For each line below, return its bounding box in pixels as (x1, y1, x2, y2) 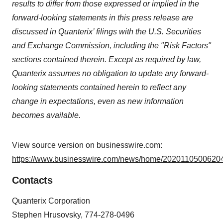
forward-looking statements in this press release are (12, 13, 193, 22)
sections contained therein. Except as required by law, (12, 55, 201, 64)
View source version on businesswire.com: (12, 141, 162, 149)
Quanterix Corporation (12, 197, 90, 205)
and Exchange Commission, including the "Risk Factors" (12, 41, 211, 50)
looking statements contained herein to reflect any (12, 83, 186, 92)
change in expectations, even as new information (12, 97, 184, 106)
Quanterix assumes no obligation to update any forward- (12, 69, 209, 78)
